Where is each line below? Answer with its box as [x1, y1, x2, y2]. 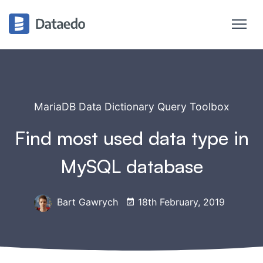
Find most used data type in [14, 126, 249, 150]
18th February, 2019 [134, 196, 225, 208]
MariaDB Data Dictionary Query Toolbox [33, 100, 230, 113]
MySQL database [60, 154, 203, 178]
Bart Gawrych [53, 196, 118, 208]
